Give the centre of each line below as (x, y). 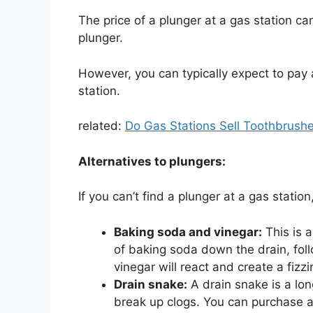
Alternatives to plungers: (152, 161)
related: (102, 126)
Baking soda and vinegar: (188, 232)
